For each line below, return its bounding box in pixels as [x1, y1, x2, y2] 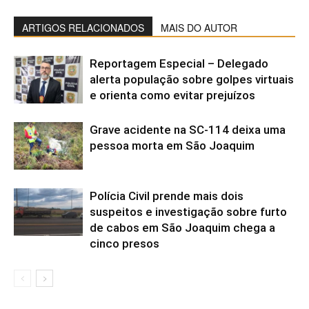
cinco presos [90, 237, 159, 251]
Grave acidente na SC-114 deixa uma [90, 123, 286, 137]
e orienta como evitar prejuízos [90, 88, 255, 103]
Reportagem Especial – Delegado [90, 57, 268, 71]
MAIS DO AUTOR [161, 21, 237, 35]
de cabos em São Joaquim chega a [90, 221, 275, 235]
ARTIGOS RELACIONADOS [22, 21, 144, 35]
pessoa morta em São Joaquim [90, 139, 255, 153]
